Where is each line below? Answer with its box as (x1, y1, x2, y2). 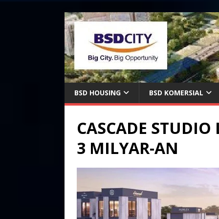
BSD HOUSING (74, 88, 121, 97)
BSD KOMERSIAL (149, 88, 203, 97)
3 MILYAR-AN (77, 137, 178, 158)
